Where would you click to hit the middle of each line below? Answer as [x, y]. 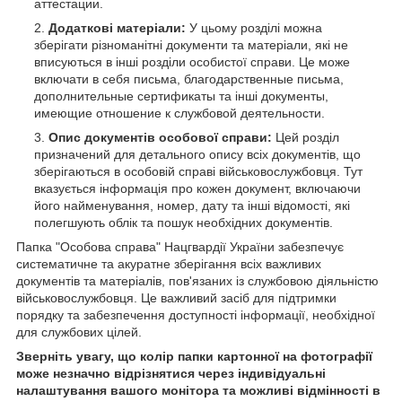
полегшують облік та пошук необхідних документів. [184, 222]
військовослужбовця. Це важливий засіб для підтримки [176, 297]
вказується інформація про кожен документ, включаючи [197, 188]
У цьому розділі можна [254, 27]
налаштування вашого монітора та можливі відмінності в [198, 390]
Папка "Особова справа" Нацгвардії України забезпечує [180, 246]
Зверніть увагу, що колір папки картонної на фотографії [194, 356]
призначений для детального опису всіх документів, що [197, 154]
